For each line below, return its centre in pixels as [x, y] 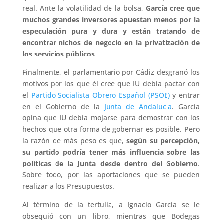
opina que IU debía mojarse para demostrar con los [111, 118]
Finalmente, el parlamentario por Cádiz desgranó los [111, 72]
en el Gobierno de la [63, 106]
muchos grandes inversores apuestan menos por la [111, 20]
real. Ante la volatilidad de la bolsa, [84, 8]
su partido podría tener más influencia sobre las [111, 152]
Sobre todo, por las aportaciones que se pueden [111, 175]
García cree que [173, 8]
